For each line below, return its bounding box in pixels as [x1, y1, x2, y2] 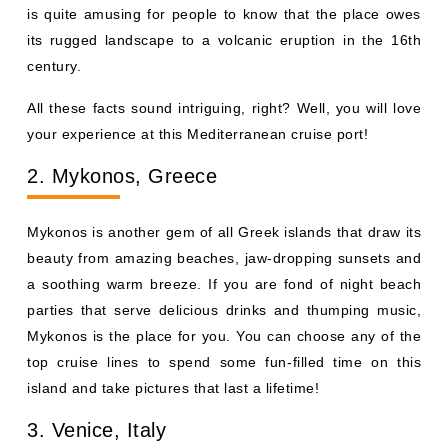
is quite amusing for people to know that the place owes [27, 5, 421, 22]
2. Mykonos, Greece [27, 164, 217, 187]
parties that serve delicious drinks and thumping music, [27, 301, 421, 318]
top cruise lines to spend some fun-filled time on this [27, 353, 421, 370]
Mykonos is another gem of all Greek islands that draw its [27, 223, 421, 240]
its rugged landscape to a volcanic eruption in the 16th [27, 31, 421, 48]
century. [27, 57, 81, 74]
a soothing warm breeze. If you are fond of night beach [27, 275, 421, 292]
